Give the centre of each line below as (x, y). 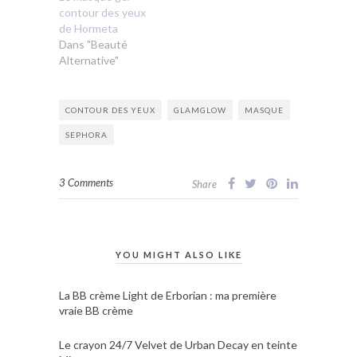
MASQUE (264, 110)
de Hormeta (88, 28)
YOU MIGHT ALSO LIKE (178, 254)
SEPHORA (86, 134)
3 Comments (86, 182)
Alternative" (89, 60)
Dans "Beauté (93, 44)
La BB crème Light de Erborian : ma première (168, 295)
